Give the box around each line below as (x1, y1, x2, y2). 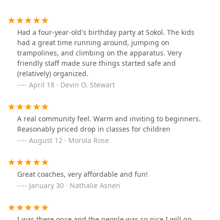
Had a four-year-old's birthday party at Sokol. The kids (17, 27, 194, 37)
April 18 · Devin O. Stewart (29, 80, 115, 90)
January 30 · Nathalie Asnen (29, 181, 120, 191)
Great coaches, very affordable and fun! (17, 169, 148, 179)
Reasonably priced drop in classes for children (17, 124, 170, 134)
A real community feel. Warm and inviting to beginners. (17, 114, 201, 124)
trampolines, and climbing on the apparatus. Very (17, 48, 182, 58)
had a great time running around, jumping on (17, 38, 169, 48)
